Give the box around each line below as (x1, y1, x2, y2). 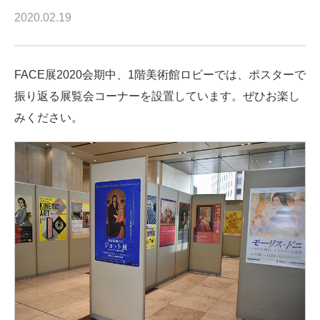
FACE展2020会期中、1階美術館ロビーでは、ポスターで (14, 69, 306, 81)
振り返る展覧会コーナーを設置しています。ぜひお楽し (14, 90, 300, 102)
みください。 (14, 111, 83, 124)
